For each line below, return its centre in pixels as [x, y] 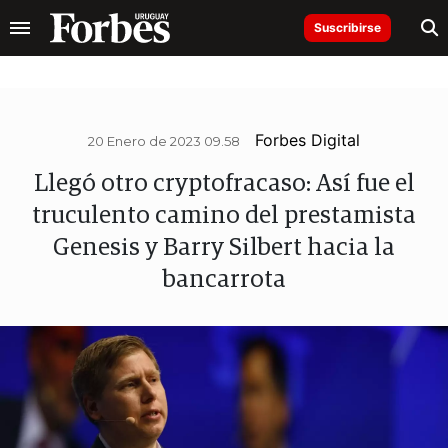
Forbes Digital [307, 140]
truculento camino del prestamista [224, 216]
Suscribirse [347, 27]
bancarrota [224, 280]
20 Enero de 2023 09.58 [164, 141]
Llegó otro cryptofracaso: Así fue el [224, 184]
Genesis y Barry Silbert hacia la [224, 248]
